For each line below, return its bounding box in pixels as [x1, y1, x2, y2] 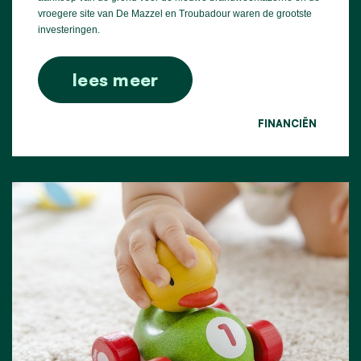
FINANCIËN [258, 116, 317, 130]
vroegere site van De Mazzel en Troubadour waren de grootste [38, 7, 312, 19]
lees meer [73, 68, 159, 90]
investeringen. [38, 23, 100, 35]
